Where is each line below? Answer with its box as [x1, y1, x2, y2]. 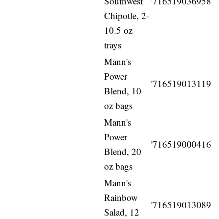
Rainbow [104, 191, 138, 204]
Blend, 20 [104, 145, 142, 158]
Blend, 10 [104, 85, 142, 97]
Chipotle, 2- [104, 9, 150, 22]
